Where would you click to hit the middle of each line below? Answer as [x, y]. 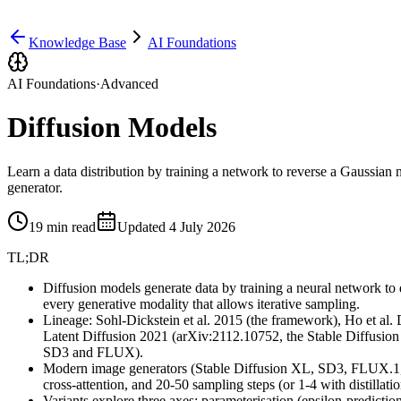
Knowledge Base [77, 43]
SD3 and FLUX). [93, 352]
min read [69, 226]
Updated [143, 226]
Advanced [129, 84]
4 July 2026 [202, 226]
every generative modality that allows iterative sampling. [201, 303]
